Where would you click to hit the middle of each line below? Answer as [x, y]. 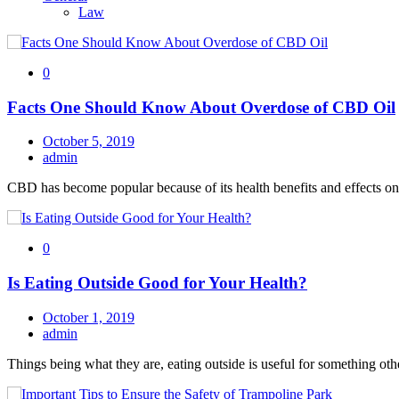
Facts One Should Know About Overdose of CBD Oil [201, 107]
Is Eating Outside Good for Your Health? [157, 283]
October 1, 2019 [89, 317]
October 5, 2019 [89, 142]
